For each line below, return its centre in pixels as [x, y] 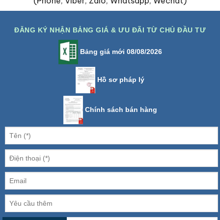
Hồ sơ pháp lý [120, 79]
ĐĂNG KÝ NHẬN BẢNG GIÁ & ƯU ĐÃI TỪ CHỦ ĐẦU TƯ [110, 30]
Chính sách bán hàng [120, 109]
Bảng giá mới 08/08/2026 [120, 51]
